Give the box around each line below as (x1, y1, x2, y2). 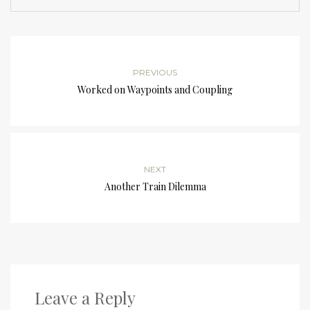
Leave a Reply (35, 286, 136, 309)
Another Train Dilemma (104, 179, 206, 193)
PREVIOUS (133, 66, 177, 77)
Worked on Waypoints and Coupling (77, 82, 232, 96)
